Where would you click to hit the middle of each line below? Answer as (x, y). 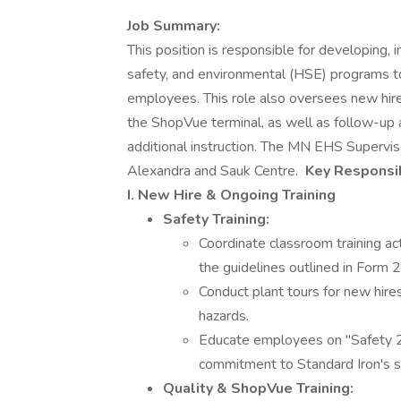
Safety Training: (216, 219)
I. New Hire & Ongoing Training (231, 195)
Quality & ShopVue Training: (258, 388)
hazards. (224, 316)
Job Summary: (174, 26)
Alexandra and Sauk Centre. (216, 171)
